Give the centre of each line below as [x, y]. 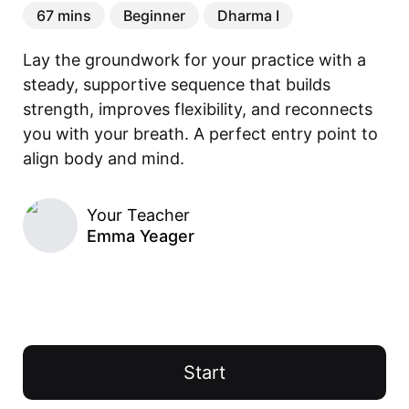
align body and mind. [104, 158]
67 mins [64, 15]
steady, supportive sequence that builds [177, 84]
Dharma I [248, 15]
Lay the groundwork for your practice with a [194, 59]
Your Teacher [138, 215]
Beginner [154, 15]
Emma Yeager [141, 236]
